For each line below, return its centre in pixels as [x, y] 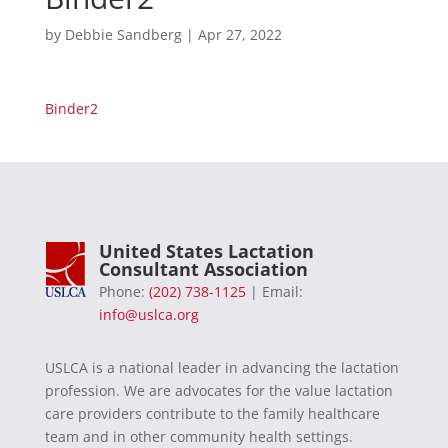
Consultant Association [203, 269]
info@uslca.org [148, 315]
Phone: [123, 292]
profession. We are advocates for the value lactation [218, 391]
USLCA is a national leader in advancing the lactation [221, 368]
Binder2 [71, 109]
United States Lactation [206, 251]
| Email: [274, 292]
